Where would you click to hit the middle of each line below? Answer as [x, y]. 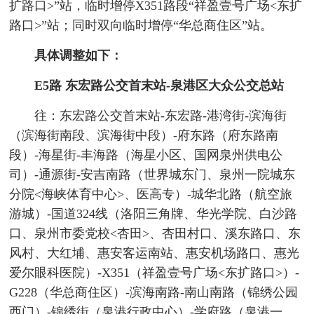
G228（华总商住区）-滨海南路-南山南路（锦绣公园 [154, 293]
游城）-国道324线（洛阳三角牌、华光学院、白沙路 [153, 214]
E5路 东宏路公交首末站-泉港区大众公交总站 [159, 86]
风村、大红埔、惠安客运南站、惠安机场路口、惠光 [155, 253]
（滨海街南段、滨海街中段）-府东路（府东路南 [144, 136]
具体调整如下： [78, 56]
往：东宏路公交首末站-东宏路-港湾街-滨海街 [160, 116]
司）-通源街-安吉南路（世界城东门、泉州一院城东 [152, 175]
